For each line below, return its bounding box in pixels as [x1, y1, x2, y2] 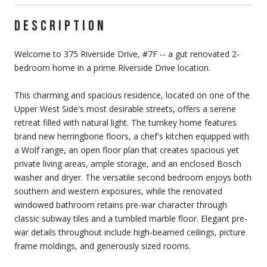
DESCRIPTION [14, 17, 107, 35]
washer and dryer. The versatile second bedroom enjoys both [14, 171, 252, 183]
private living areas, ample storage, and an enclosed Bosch [14, 157, 241, 169]
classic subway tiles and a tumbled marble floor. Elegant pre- [14, 212, 247, 224]
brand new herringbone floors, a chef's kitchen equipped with [14, 130, 249, 142]
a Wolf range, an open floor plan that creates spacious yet [14, 144, 239, 156]
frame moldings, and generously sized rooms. [14, 240, 191, 252]
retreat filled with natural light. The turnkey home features [14, 116, 237, 128]
